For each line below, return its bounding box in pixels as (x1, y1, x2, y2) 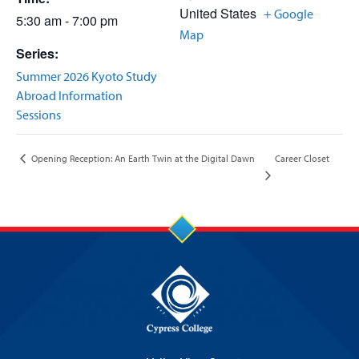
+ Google (264, 6, 313, 22)
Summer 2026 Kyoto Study (16, 68, 157, 84)
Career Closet (275, 151, 330, 164)
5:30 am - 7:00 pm (16, 11, 118, 30)
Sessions (16, 107, 61, 123)
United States (179, 4, 256, 22)
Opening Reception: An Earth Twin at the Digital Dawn (29, 152, 255, 165)
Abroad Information (16, 87, 123, 103)
